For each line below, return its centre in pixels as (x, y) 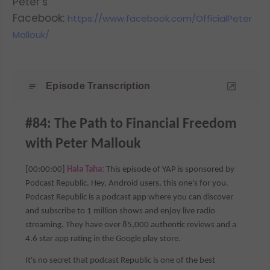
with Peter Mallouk (83, 144)
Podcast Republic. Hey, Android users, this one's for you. (127, 183)
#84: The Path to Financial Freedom (131, 124)
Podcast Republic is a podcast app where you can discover (130, 197)
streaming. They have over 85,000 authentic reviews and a (131, 225)
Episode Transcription (98, 86)
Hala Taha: (87, 169)
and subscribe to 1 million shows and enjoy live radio (121, 211)
